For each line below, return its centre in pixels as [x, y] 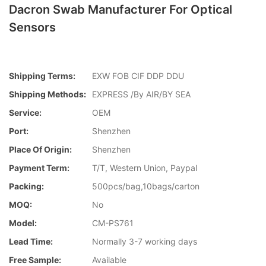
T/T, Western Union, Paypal [145, 168]
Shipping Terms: [42, 76]
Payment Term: [39, 168]
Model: [23, 223]
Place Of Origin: [40, 150]
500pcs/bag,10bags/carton [146, 186]
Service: [25, 113]
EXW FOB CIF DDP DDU [138, 76]
